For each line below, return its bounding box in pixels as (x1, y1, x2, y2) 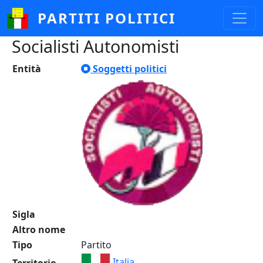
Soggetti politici (90, 62, 167, 75)
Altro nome (12, 223, 65, 236)
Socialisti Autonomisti (12, 35, 179, 58)
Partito (81, 238, 112, 251)
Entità (12, 62, 41, 75)
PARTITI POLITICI (38, 8, 176, 28)
